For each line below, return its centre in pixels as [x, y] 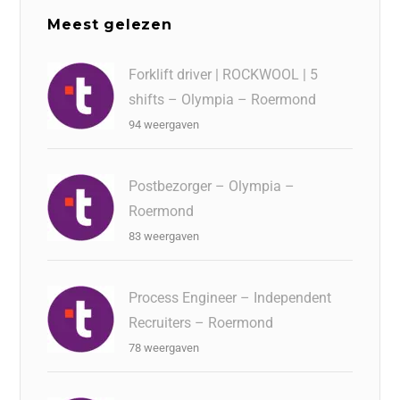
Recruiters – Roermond [201, 322]
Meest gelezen [110, 24]
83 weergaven [164, 236]
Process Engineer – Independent [230, 297]
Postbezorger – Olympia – [212, 186]
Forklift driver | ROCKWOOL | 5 [224, 74]
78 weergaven [164, 347]
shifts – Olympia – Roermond [223, 99]
